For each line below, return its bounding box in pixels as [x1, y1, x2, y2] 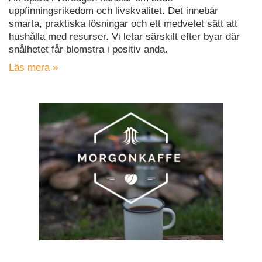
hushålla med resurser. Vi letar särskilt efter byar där [9, 30, 240, 42]
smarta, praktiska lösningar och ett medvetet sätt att [9, 18, 237, 29]
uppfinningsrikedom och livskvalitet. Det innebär [9, 5, 218, 16]
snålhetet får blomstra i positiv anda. [9, 43, 168, 55]
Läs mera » [9, 61, 58, 73]
